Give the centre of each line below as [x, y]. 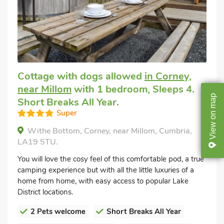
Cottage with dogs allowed [81, 76]
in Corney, [168, 76]
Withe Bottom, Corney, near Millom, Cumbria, [110, 131]
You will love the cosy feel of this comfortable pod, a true [111, 159]
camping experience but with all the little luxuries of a [106, 170]
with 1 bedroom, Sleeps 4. [133, 89]
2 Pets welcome [58, 211]
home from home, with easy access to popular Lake [103, 181]
